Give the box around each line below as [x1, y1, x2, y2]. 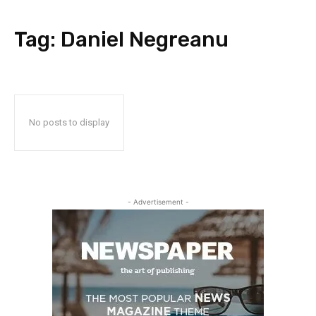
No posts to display [29, 117, 109, 128]
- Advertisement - [127, 197, 189, 206]
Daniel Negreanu [61, 27, 229, 52]
